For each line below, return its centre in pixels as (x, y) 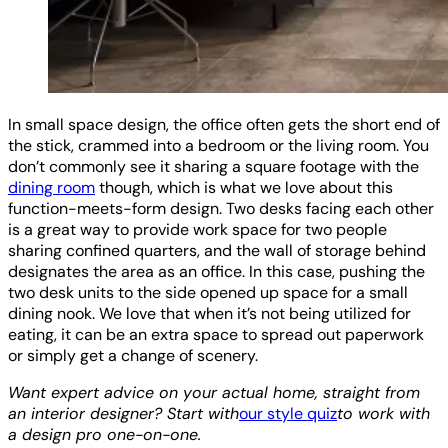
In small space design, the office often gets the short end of (224, 125)
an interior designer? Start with (123, 414)
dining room (51, 188)
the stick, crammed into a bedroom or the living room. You (218, 146)
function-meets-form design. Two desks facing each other (221, 209)
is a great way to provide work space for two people (197, 230)
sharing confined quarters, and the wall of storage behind (217, 251)
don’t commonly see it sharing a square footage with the (213, 167)
